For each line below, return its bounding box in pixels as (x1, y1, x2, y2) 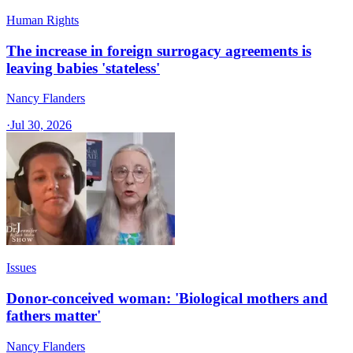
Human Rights (6, 13, 79, 27)
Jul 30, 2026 (10, 118, 72, 132)
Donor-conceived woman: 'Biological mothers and (6, 290, 328, 307)
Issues (6, 261, 36, 275)
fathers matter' (6, 307, 101, 325)
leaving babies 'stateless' (6, 59, 160, 76)
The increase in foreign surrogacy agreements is (6, 42, 311, 59)
